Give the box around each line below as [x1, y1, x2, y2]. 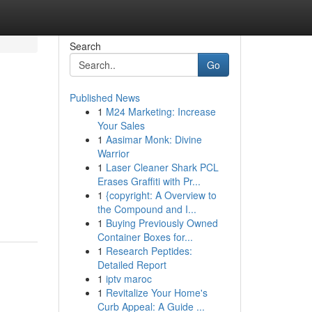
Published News [69, 91, 140, 104]
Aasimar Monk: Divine [105, 132, 202, 146]
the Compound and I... [97, 202, 196, 216]
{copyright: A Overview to [105, 188, 217, 202]
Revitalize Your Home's [105, 286, 208, 299]
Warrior [97, 146, 130, 160]
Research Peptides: [105, 244, 192, 258]
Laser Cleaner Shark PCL [105, 160, 219, 174]
